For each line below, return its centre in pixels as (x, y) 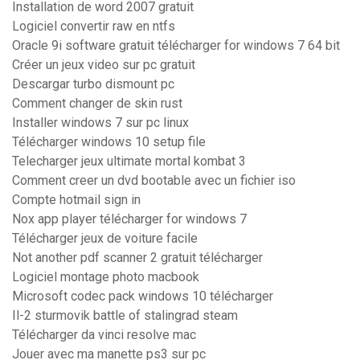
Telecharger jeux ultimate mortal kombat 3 (129, 162)
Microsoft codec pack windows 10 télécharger (143, 297)
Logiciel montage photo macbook (106, 277)
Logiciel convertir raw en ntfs (94, 27)
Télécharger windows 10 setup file (109, 142)
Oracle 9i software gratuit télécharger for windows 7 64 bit (176, 46)
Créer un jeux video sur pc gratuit (104, 65)
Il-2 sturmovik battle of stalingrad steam (125, 316)
